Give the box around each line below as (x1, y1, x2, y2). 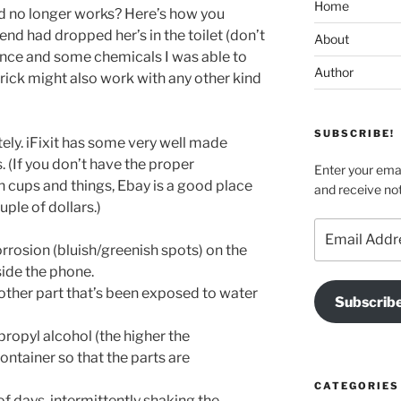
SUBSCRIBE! (313, 126, 395, 140)
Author (313, 64, 354, 80)
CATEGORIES (313, 380, 399, 393)
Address (312, 238, 364, 254)
